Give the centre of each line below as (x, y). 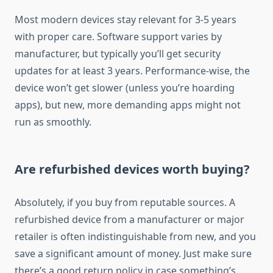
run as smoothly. (53, 122)
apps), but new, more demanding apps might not (128, 105)
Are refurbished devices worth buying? (132, 169)
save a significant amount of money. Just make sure (133, 254)
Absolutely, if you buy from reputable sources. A (125, 203)
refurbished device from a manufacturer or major (129, 220)
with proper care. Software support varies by (118, 37)
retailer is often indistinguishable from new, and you (135, 237)
